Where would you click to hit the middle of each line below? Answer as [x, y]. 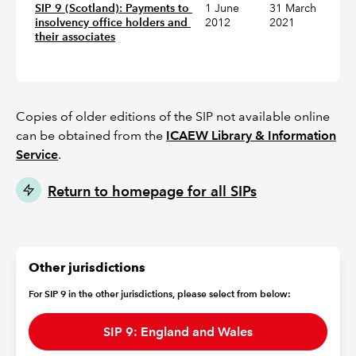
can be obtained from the [91, 135]
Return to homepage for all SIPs [152, 191]
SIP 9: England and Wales [178, 331]
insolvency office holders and [111, 22]
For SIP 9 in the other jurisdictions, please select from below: [160, 294]
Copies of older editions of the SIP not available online [173, 116]
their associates [75, 37]
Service [37, 155]
